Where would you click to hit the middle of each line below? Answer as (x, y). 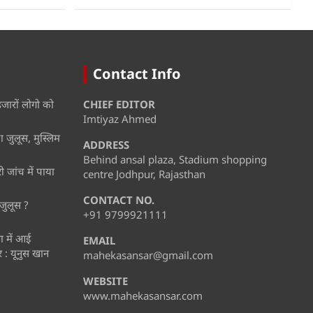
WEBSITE (105, 281)
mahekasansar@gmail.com (148, 255)
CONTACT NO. (118, 199)
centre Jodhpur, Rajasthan (144, 174)
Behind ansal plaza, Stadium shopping (175, 159)
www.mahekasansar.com (143, 295)
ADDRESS (106, 144)
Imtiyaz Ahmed (119, 118)
